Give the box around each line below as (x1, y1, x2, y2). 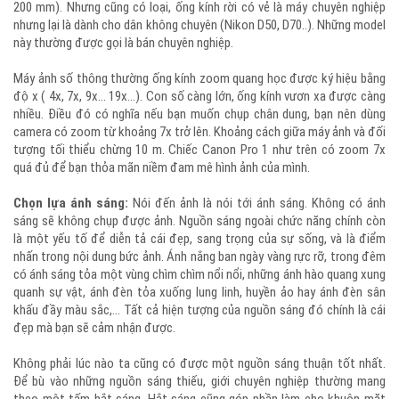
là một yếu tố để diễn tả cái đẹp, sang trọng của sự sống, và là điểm (13, 231, 386, 247)
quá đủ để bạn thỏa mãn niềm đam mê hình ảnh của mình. (13, 159, 310, 175)
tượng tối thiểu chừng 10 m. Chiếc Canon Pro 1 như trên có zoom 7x (13, 142, 386, 158)
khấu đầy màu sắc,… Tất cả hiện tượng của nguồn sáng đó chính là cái (13, 302, 386, 318)
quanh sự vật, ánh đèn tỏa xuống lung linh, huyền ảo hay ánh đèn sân (13, 284, 386, 300)
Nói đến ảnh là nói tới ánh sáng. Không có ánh (128, 195, 386, 211)
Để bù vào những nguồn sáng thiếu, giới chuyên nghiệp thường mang (13, 373, 386, 389)
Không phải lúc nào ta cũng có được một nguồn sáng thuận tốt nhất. (13, 355, 386, 371)
